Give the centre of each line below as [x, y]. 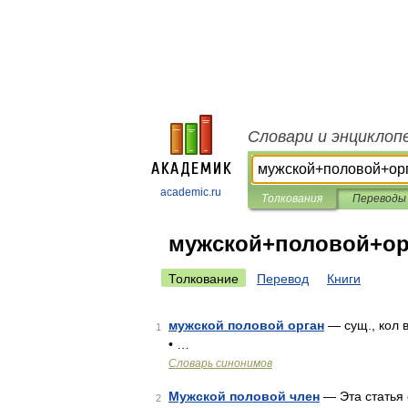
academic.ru [191, 192]
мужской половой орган [246, 325]
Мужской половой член [244, 396]
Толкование [204, 279]
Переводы [379, 199]
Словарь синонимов [220, 363]
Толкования [292, 199]
